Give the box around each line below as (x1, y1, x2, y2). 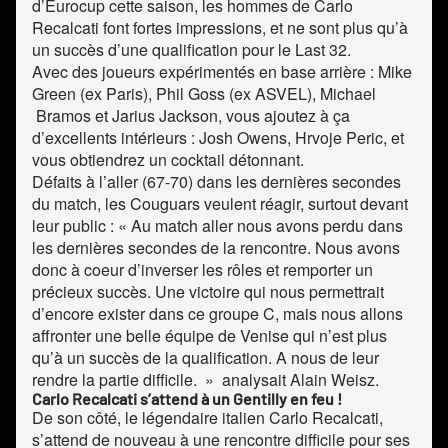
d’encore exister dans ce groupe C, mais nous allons (32, 302, 403, 326)
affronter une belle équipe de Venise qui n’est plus (32, 324, 387, 348)
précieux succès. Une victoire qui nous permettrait (32, 280, 384, 304)
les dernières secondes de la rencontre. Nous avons (32, 236, 400, 260)
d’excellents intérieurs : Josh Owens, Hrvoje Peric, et (32, 126, 404, 150)
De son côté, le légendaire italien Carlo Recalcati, (32, 406, 383, 430)
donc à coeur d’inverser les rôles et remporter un (32, 258, 373, 282)
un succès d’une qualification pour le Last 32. (32, 38, 351, 62)
